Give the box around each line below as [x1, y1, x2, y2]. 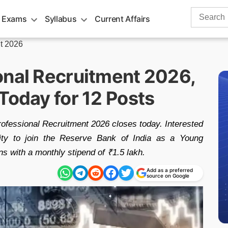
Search [190, 8, 217, 17]
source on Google [147, 173, 189, 179]
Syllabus [45, 14, 77, 24]
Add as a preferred [147, 167, 193, 173]
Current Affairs [95, 14, 150, 24]
